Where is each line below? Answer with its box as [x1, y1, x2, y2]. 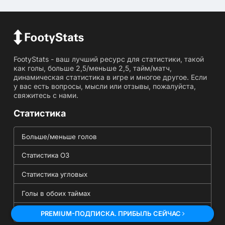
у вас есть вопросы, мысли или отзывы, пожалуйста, [13, 81, 196, 90]
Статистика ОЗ [21, 151, 69, 159]
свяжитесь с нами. [13, 90, 78, 99]
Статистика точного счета [21, 208, 107, 216]
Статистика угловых [21, 170, 87, 178]
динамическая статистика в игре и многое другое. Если [13, 72, 207, 81]
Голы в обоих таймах [21, 189, 90, 197]
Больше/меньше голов [21, 132, 97, 141]
